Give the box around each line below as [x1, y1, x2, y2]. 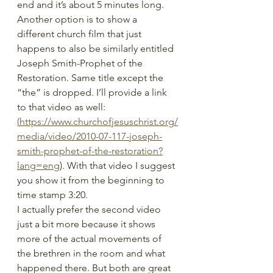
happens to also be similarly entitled [17, 43, 176, 54]
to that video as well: [17, 101, 108, 113]
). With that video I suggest [60, 160, 177, 171]
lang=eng [17, 160, 60, 171]
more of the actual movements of [17, 233, 164, 244]
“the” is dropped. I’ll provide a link [17, 87, 169, 98]
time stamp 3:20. [17, 189, 88, 200]
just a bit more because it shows [17, 218, 158, 230]
